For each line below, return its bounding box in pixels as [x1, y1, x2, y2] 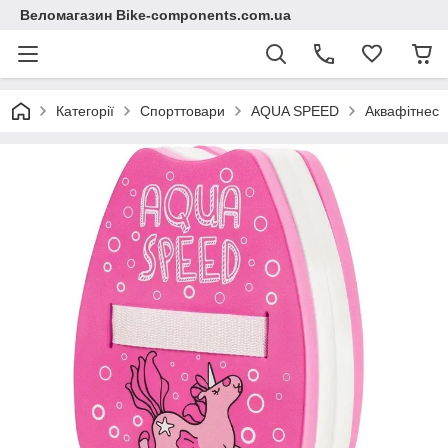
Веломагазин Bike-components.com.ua [20, 7, 291, 23]
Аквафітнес [365, 103, 439, 119]
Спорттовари [140, 103, 225, 119]
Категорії [56, 103, 114, 119]
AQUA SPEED [251, 103, 339, 119]
